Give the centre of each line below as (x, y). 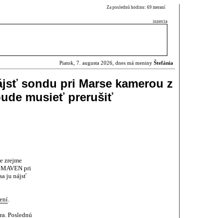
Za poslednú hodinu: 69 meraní (137, 7)
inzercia (160, 21)
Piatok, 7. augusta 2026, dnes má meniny (107, 63)
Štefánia (163, 63)
